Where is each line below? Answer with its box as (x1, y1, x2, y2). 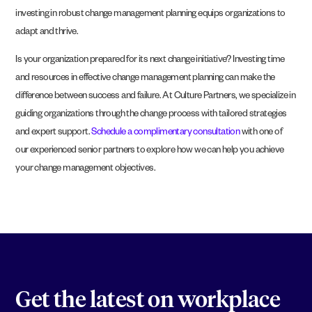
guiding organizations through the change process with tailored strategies (15, 110, 287, 121)
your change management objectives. (15, 164, 156, 175)
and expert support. (15, 128, 92, 139)
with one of (240, 128, 283, 139)
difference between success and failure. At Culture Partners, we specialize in (15, 92, 296, 103)
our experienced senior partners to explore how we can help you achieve (15, 146, 284, 157)
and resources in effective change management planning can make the (15, 74, 275, 85)
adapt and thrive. (15, 27, 79, 38)
